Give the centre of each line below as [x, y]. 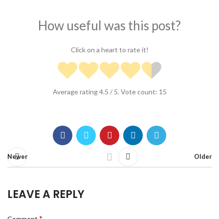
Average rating [76, 91]
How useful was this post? [109, 25]
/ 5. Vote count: [133, 91]
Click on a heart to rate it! [109, 50]
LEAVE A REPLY [46, 194]
